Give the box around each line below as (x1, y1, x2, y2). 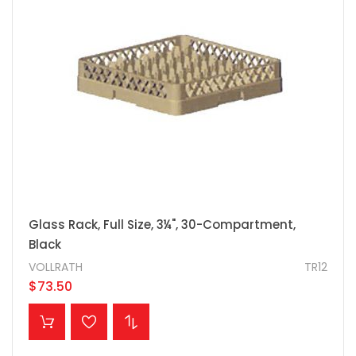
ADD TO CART (71, 304, 149, 320)
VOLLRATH (29, 259, 83, 276)
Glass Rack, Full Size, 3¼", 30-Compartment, (29, 216, 296, 234)
